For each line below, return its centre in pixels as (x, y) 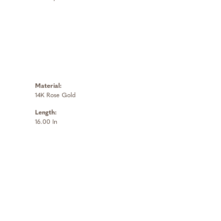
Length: (46, 113)
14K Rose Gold (55, 96)
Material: (48, 86)
